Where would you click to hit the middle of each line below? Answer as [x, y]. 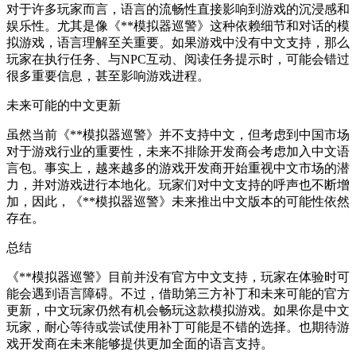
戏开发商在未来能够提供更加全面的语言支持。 [140, 344]
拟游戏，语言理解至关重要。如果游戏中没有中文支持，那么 [178, 43]
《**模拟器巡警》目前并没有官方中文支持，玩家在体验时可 [178, 277]
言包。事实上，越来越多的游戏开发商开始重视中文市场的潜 [178, 168]
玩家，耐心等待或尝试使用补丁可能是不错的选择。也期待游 [178, 327]
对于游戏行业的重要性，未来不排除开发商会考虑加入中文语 [178, 152]
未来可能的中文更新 [64, 106]
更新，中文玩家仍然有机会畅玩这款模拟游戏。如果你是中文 [178, 311]
